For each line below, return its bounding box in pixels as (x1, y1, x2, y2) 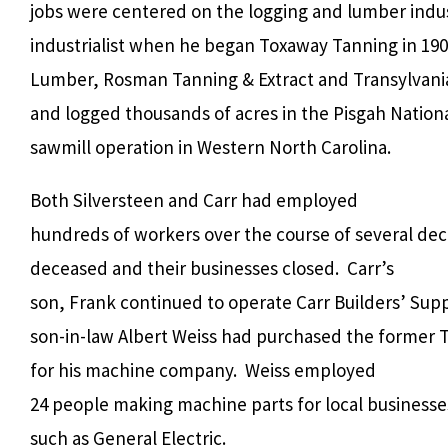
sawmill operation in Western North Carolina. (30, 134, 391, 159)
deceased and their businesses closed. (30, 255, 339, 280)
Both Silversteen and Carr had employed (30, 187, 358, 212)
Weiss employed (245, 357, 376, 382)
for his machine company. (30, 357, 237, 382)
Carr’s (347, 255, 394, 280)
